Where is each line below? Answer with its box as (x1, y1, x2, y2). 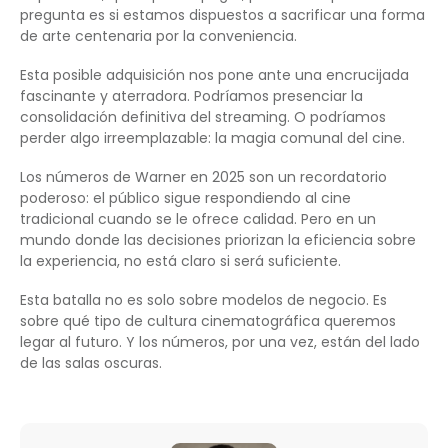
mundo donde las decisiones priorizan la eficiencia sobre (20, 230, 416, 251)
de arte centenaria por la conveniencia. (20, 26, 297, 47)
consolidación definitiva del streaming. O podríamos (20, 107, 386, 128)
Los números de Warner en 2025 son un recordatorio (20, 167, 387, 188)
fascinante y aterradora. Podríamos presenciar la (20, 86, 363, 107)
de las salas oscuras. (20, 353, 162, 374)
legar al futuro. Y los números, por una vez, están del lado (20, 332, 420, 353)
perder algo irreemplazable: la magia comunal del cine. (20, 128, 405, 149)
